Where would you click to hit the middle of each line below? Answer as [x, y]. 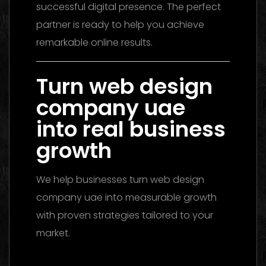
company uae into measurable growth [126, 197]
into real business [131, 129]
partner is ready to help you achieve [120, 24]
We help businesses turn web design [120, 179]
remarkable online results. [94, 42]
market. [53, 233]
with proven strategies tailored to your [125, 215]
